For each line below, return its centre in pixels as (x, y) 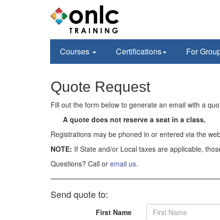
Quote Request (100, 87)
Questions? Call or (80, 164)
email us (123, 164)
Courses (76, 51)
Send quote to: (79, 194)
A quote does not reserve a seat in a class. (134, 119)
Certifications (139, 51)
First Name (113, 212)
